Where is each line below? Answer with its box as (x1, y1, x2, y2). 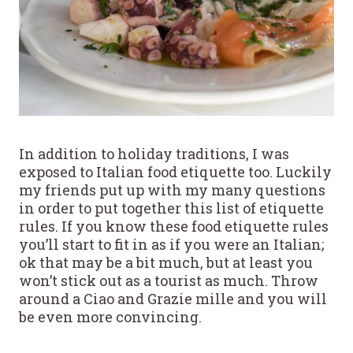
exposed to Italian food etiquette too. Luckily (19, 162, 332, 181)
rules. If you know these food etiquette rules (19, 216, 329, 236)
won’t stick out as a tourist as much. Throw (19, 270, 318, 290)
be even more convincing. (19, 307, 202, 326)
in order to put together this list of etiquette (19, 198, 324, 217)
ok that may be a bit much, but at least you (19, 252, 313, 272)
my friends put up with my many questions (19, 180, 325, 199)
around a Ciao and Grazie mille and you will (19, 288, 327, 308)
